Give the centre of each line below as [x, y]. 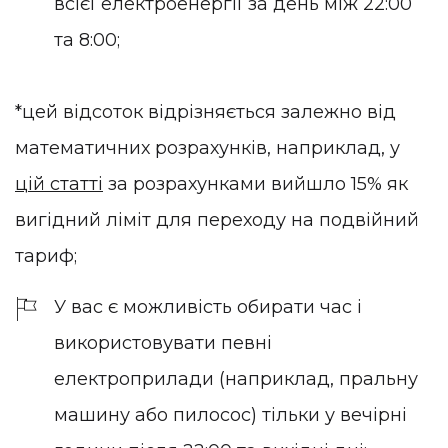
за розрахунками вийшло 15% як [255, 183]
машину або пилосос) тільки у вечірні [230, 415]
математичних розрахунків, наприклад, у [207, 147]
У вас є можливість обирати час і [208, 307]
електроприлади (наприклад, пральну [236, 379]
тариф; [46, 255]
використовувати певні [163, 343]
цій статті [59, 183]
